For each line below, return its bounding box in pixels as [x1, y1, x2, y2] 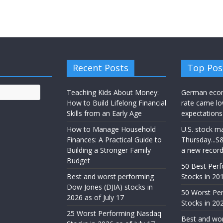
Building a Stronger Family [67, 145, 151, 155]
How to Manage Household [67, 124, 156, 134]
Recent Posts [73, 62, 128, 74]
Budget [67, 156, 90, 166]
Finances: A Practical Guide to [67, 135, 162, 145]
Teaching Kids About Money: [67, 88, 159, 98]
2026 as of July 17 [67, 193, 124, 203]
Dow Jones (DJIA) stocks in [67, 182, 153, 192]
